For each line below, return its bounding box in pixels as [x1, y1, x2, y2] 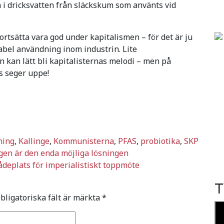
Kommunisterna [53, 135, 114, 146]
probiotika [140, 135, 180, 146]
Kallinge [18, 135, 49, 146]
